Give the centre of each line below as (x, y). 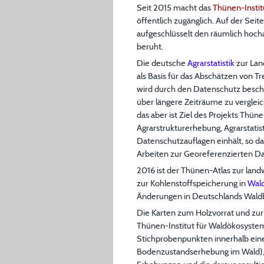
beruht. (150, 46)
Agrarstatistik (211, 63)
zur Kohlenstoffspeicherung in (192, 183)
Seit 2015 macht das (175, 7)
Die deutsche (162, 63)
